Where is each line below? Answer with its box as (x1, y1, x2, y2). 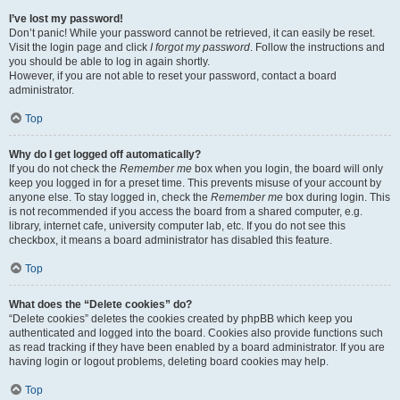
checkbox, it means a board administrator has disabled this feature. (9, 234, 332, 246)
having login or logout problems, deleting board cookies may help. (9, 355, 329, 368)
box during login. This (283, 191, 390, 204)
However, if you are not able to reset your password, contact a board (9, 70, 337, 82)
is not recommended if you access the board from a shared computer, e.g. (9, 205, 362, 218)
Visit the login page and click (9, 41, 150, 54)
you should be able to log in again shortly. (9, 55, 210, 68)
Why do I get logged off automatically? (9, 148, 201, 161)
